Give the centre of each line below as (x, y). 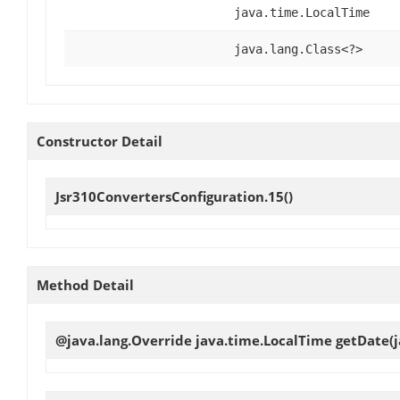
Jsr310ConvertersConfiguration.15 (170, 196)
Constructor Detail (100, 141)
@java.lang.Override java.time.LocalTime (196, 340)
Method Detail (85, 284)
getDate (362, 340)
